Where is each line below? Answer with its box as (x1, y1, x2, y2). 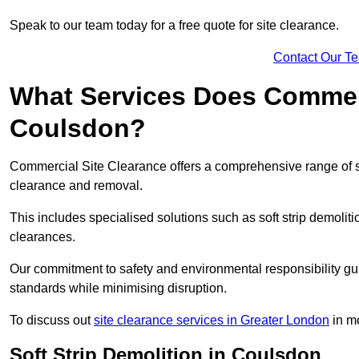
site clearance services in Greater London (94, 313, 329, 327)
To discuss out (10, 313, 94, 327)
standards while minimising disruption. (10, 280, 227, 295)
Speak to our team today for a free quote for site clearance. (10, 18, 339, 32)
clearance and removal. (10, 178, 143, 192)
